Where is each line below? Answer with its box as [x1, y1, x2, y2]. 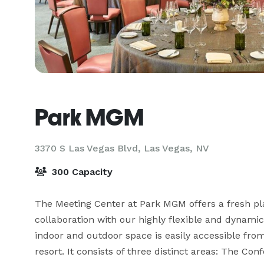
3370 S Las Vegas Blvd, [35, 143, 144, 154]
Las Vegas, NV [144, 143, 209, 154]
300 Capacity [49, 166, 113, 177]
